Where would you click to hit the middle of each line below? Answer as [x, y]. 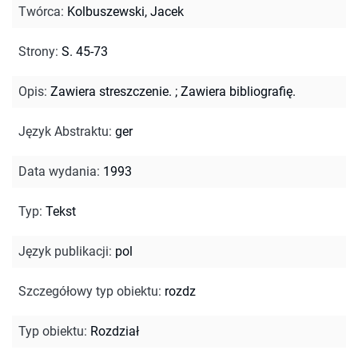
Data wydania [58, 171]
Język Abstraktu [64, 131]
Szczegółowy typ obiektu [88, 291]
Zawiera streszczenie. [111, 91]
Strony [37, 51]
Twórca [40, 11]
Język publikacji [64, 251]
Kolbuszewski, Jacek [125, 11]
